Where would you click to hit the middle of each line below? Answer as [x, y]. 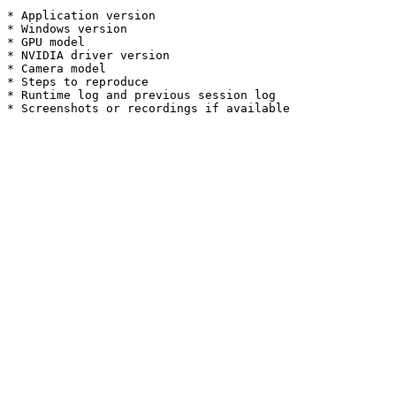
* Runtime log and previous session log [141, 95]
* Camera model [57, 69]
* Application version [81, 15]
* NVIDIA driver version [88, 55]
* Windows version [67, 29]
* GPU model [46, 42]
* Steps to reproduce [78, 82]
